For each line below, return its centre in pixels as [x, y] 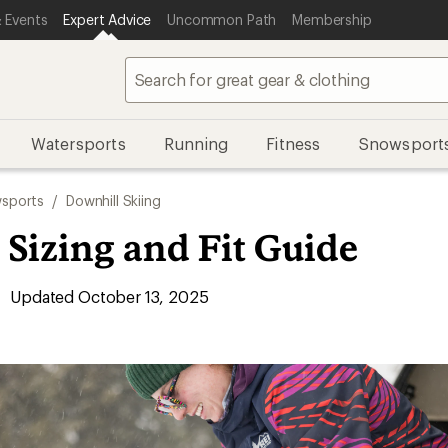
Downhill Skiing [113, 200]
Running [196, 143]
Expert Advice [107, 19]
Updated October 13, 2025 [107, 296]
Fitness [293, 143]
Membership [332, 19]
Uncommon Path [222, 19]
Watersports [78, 143]
